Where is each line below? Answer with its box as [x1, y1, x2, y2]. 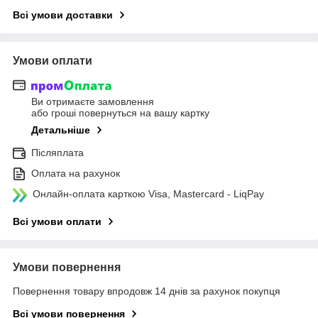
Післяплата [31, 147, 84, 159]
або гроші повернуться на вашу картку [31, 107, 209, 119]
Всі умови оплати [13, 216, 102, 228]
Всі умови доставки [13, 9, 113, 21]
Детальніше [31, 124, 90, 136]
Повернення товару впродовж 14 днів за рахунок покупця [13, 285, 280, 297]
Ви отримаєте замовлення [31, 96, 154, 108]
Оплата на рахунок [31, 168, 120, 180]
